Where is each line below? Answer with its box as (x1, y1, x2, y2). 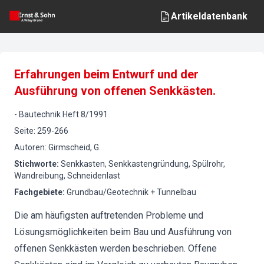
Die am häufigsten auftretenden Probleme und (14, 210, 203, 221)
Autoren (14, 143, 45, 152)
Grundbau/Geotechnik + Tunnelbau (67, 187, 196, 197)
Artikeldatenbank (171, 11, 247, 22)
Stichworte (14, 159, 57, 169)
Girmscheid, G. (48, 143, 101, 152)
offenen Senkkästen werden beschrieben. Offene (14, 243, 217, 254)
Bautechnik (19, 110, 61, 119)
